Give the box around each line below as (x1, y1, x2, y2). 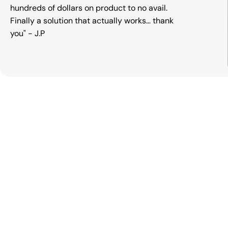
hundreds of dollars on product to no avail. (10, 3, 167, 14)
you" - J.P (10, 28, 45, 39)
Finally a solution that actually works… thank (10, 15, 174, 26)
